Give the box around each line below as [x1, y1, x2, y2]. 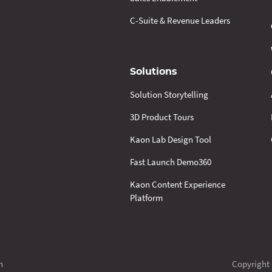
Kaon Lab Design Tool [130, 133, 211, 145]
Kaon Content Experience [130, 178, 225, 190]
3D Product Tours [130, 110, 194, 123]
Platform [130, 191, 163, 203]
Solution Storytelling [130, 88, 208, 100]
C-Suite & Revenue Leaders [130, 14, 230, 26]
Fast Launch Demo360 [130, 155, 211, 168]
